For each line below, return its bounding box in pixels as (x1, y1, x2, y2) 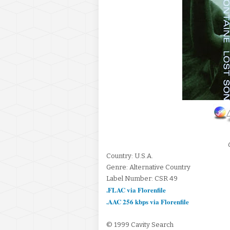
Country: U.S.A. (106, 152, 155, 160)
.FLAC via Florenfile (106, 185, 166, 195)
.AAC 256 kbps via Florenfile (106, 197, 189, 206)
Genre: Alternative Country (106, 163, 190, 171)
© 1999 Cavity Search (106, 221, 174, 228)
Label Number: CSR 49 (106, 175, 178, 182)
